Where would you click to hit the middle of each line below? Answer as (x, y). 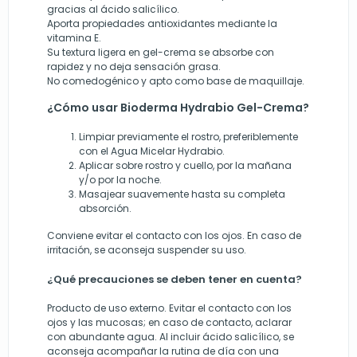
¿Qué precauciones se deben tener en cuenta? (175, 280)
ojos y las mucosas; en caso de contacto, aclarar (169, 323)
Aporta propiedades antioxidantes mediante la (162, 24)
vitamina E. (74, 38)
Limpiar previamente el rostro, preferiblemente (188, 137)
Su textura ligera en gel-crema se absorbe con (161, 53)
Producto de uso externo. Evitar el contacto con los (169, 308)
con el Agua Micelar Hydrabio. (152, 151)
